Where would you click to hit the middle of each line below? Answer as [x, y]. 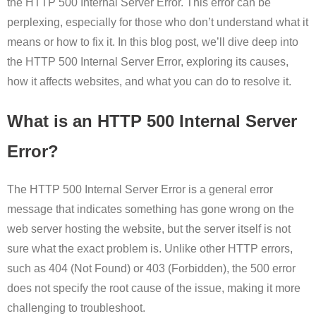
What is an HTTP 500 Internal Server [152, 121]
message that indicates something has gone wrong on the [151, 209]
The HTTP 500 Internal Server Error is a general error [140, 190]
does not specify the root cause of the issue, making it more [154, 288]
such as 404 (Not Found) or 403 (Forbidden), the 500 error [151, 269]
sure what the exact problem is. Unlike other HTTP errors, [150, 249]
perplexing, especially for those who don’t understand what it [158, 22]
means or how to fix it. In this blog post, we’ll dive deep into [153, 42]
